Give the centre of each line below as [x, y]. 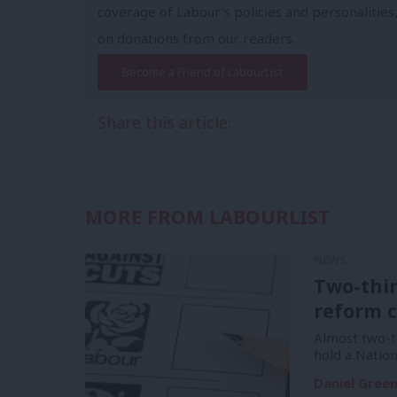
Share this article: [164, 122]
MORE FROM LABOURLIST [208, 217]
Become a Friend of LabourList [202, 72]
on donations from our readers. [196, 38]
